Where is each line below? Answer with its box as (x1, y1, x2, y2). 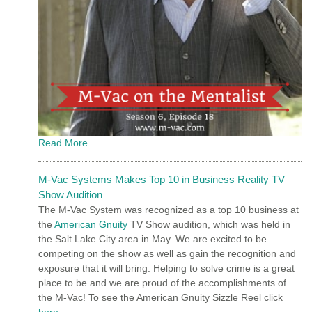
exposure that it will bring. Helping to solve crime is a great (38, 262, 295, 274)
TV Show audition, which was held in (127, 218, 290, 230)
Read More (38, 136, 88, 148)
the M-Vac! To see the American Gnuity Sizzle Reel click (38, 291, 283, 303)
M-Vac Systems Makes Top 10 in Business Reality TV (38, 173, 285, 185)
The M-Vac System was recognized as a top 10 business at (38, 203, 299, 215)
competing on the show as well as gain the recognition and (38, 247, 296, 259)
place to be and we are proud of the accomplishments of (38, 276, 286, 288)
